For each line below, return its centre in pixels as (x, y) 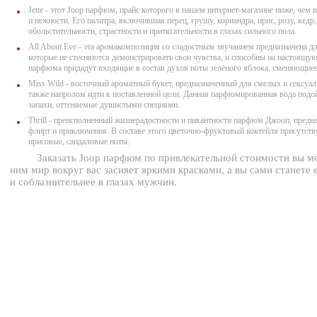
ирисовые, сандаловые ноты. (79, 142)
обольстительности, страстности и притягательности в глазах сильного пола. (162, 31)
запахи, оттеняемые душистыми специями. (104, 105)
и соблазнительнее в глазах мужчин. (93, 182)
